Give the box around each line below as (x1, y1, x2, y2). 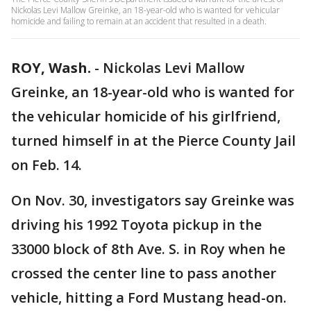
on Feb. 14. (11, 155, 82, 174)
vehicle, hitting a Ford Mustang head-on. (11, 288, 287, 307)
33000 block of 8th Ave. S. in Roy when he (11, 239, 285, 258)
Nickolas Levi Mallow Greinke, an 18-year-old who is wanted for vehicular (11, 4, 280, 16)
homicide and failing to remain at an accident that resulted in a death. (11, 15, 267, 27)
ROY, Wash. (11, 58, 91, 77)
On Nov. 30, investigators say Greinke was (11, 191, 294, 210)
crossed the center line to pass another (11, 264, 276, 283)
